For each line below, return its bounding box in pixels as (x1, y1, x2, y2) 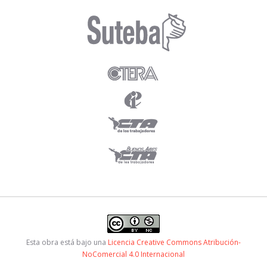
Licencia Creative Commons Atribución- (108, 237, 241, 247)
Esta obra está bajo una (26, 237, 108, 247)
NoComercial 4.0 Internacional (82, 249, 185, 259)
